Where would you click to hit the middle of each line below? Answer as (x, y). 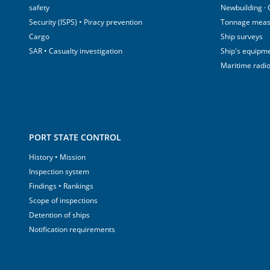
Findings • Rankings (61, 186)
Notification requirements (72, 229)
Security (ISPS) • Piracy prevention (86, 22)
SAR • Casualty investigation (76, 51)
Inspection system (59, 171)
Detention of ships (59, 215)
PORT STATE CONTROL (75, 137)
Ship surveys (242, 36)
